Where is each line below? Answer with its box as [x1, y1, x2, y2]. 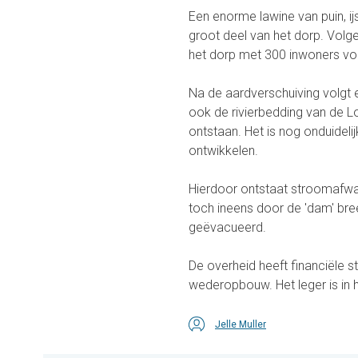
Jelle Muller [215, 319, 266, 331]
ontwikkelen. [189, 143, 258, 159]
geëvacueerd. [189, 220, 266, 236]
